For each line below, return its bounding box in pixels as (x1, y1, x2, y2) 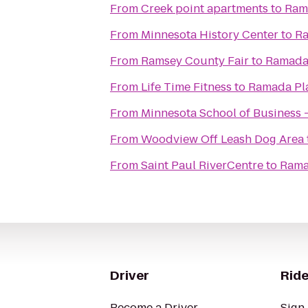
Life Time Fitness (141, 79, 232, 95)
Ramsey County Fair (141, 53, 249, 69)
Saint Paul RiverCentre (141, 157, 263, 173)
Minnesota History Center (141, 27, 278, 43)
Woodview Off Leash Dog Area (141, 131, 304, 147)
